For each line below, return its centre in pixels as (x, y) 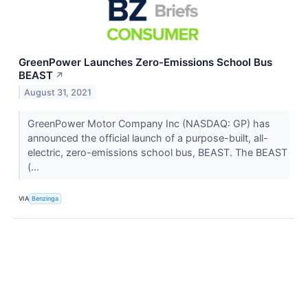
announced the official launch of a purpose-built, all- (147, 137)
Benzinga (45, 199)
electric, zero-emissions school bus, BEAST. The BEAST (157, 152)
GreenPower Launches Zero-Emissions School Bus (145, 62)
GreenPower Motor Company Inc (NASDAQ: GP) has (148, 123)
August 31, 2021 (58, 92)
